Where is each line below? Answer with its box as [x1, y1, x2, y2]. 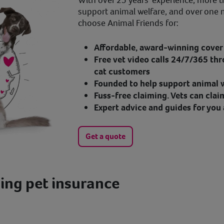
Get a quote [85, 131, 125, 141]
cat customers [94, 65, 150, 77]
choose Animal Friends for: [78, 17, 178, 29]
